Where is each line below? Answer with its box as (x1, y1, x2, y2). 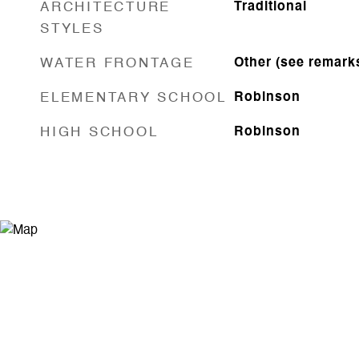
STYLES (40, 22, 104, 36)
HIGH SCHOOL (40, 125, 159, 139)
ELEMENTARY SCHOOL (40, 91, 227, 105)
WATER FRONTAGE (40, 56, 195, 71)
